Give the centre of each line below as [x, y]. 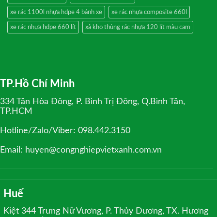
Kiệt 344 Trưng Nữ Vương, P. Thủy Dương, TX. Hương [106, 211]
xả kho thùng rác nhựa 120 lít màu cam [138, 27]
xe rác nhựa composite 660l [149, 12]
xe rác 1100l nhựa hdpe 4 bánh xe [56, 12]
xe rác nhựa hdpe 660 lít [43, 27]
